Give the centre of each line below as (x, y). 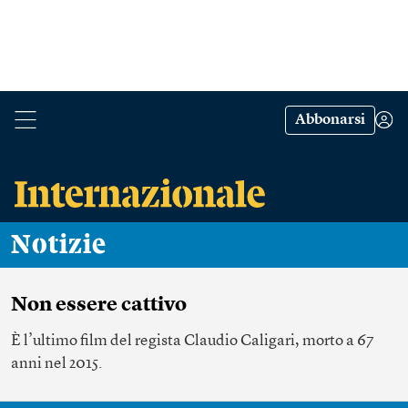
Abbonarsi (330, 120)
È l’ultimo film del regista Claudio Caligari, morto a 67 (193, 341)
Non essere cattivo (99, 305)
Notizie (69, 245)
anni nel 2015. (56, 364)
